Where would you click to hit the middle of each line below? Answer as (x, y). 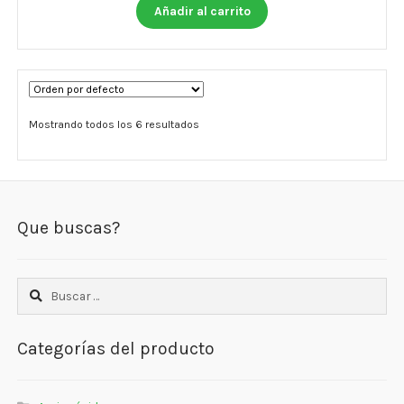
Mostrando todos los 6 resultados (115, 124)
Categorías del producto (116, 349)
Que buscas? (69, 228)
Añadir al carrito (202, 11)
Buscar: (38, 286)
